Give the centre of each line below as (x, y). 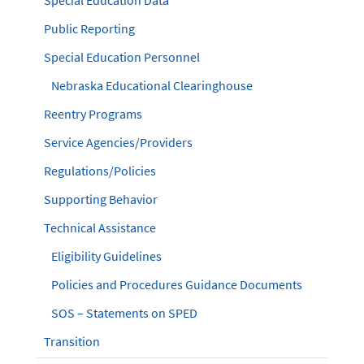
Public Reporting (89, 28)
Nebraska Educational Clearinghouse (152, 85)
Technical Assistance (100, 227)
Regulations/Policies (100, 171)
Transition (72, 341)
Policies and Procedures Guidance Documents (177, 284)
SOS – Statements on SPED (124, 313)
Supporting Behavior (101, 199)
